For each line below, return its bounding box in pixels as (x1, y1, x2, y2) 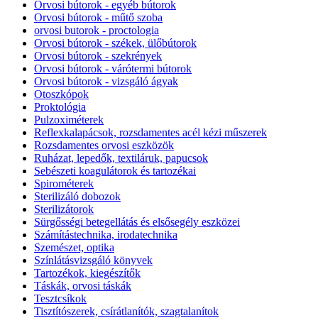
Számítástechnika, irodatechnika (34, 229, 177, 241)
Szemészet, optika (34, 241, 114, 254)
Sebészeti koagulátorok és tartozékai (34, 165, 196, 177)
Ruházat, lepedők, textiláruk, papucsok (34, 152, 208, 165)
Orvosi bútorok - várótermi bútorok (34, 62, 192, 75)
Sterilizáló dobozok (34, 190, 121, 203)
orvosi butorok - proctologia (34, 24, 159, 37)
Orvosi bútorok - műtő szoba (34, 11, 163, 24)
